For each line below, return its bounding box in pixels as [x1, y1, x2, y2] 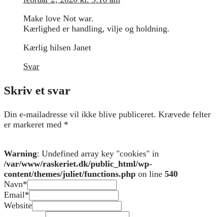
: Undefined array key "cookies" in [37, 148, 159, 158]
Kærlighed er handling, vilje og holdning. [23, 23, 170, 33]
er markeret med [4, 119, 64, 129]
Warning [4, 148, 37, 158]
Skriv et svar [4, 83, 70, 97]
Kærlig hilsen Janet [23, 42, 91, 52]
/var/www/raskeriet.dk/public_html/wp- [4, 158, 152, 169]
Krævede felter [158, 109, 211, 119]
